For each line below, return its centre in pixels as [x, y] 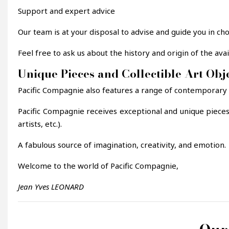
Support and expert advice [66, 10]
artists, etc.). [40, 123]
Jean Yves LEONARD [51, 186]
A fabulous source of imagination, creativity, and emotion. [122, 144]
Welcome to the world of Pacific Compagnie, [98, 165]
